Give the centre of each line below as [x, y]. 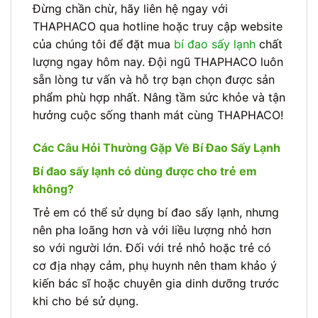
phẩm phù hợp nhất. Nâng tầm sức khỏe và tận [159, 98]
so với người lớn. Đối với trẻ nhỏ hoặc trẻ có [152, 248]
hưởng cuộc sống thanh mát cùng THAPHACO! [158, 115]
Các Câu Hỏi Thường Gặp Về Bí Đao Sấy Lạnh [157, 148]
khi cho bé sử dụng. [86, 301]
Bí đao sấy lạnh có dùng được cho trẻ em [145, 171]
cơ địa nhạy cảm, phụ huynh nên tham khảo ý [155, 266]
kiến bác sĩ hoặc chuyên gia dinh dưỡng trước [156, 284]
